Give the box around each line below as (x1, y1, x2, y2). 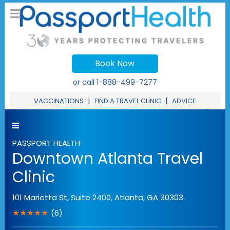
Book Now (95, 57, 135, 70)
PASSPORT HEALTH (12, 138, 80, 149)
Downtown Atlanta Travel (12, 148, 203, 170)
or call (72, 77, 97, 88)
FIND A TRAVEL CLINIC (94, 96, 161, 106)
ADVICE (171, 96, 196, 106)
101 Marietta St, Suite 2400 (12, 192, 111, 203)
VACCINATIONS (33, 96, 84, 106)
